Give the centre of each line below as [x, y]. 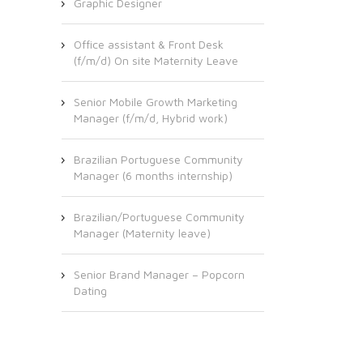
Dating [90, 290]
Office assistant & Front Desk [149, 44]
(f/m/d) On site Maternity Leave [156, 60]
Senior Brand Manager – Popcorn [159, 274]
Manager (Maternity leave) [142, 233]
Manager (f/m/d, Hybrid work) [151, 118]
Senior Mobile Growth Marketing [156, 102]
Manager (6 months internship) [153, 175]
